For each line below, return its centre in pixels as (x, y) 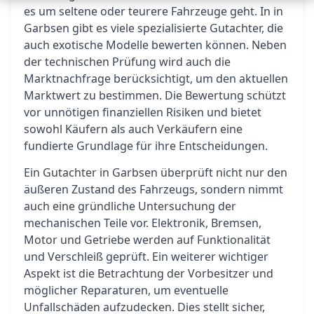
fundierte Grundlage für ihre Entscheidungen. (146, 146)
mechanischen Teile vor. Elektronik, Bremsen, (143, 223)
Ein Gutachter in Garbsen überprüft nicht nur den (156, 172)
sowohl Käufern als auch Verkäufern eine (133, 129)
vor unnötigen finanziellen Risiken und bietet (143, 112)
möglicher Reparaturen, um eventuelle (126, 290)
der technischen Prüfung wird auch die (127, 62)
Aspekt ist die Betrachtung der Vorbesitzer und (149, 273)
